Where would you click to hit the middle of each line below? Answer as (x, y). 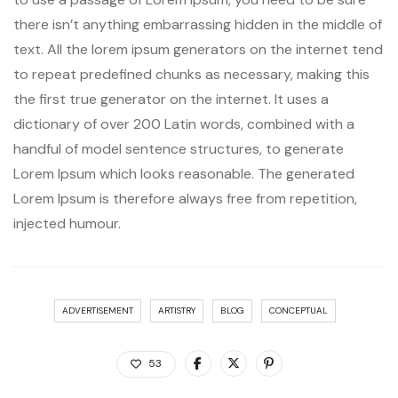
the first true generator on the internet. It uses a (171, 99)
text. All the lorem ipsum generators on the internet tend (198, 50)
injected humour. (67, 224)
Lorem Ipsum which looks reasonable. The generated (184, 174)
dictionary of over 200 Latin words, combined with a (184, 124)
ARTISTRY (176, 310)
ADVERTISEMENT (97, 310)
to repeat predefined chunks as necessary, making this (191, 75)
